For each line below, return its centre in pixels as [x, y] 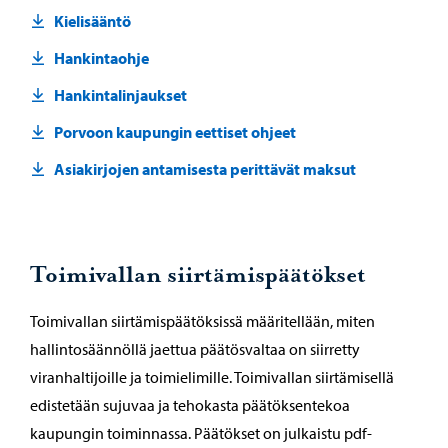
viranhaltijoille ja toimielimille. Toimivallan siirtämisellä [212, 377]
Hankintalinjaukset [120, 95]
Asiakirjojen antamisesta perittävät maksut [205, 169]
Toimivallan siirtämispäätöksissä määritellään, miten [202, 321]
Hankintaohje [101, 58]
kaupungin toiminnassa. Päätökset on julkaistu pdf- [201, 433]
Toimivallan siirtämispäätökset [198, 275]
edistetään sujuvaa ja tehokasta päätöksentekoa [190, 405]
